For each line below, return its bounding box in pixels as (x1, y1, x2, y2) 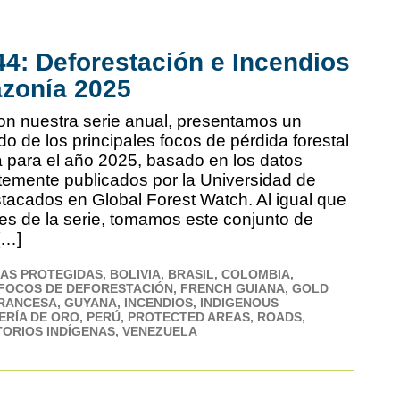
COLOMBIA (221, 266, 291, 281)
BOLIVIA (110, 266, 162, 281)
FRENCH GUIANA (180, 280, 286, 296)
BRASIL (168, 266, 215, 281)
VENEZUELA (122, 323, 198, 338)
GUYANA (64, 295, 118, 310)
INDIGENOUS (200, 295, 279, 310)
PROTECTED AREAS (128, 309, 251, 324)
